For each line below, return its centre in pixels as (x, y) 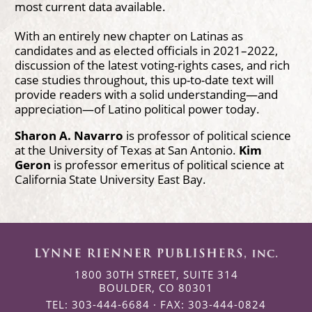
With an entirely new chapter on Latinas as (128, 35)
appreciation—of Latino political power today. (137, 108)
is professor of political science (207, 135)
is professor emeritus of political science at (167, 164)
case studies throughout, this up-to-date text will (144, 79)
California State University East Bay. (110, 179)
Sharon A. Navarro (69, 135)
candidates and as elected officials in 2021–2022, (146, 50)
